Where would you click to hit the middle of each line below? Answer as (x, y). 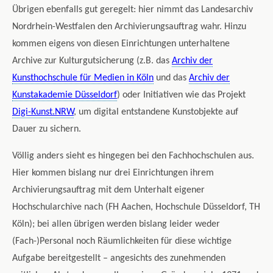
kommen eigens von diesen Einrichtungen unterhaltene (121, 44)
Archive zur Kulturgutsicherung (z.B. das (92, 61)
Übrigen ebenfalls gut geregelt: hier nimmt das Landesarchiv (133, 10)
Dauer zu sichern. (47, 129)
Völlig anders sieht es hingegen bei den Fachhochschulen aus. (133, 156)
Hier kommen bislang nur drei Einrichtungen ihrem (113, 173)
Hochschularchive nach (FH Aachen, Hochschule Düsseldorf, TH (136, 207)
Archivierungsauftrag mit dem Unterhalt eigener (108, 190)
